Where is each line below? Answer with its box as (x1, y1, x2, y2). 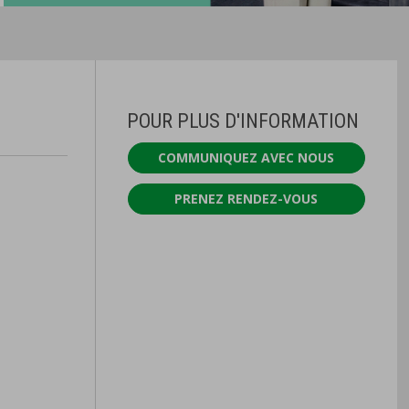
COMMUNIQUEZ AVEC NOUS (158, 148, 335, 166)
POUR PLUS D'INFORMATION (127, 109, 360, 132)
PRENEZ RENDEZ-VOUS (174, 189, 319, 207)
